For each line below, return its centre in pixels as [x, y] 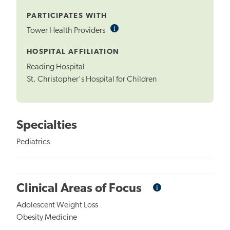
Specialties [47, 126]
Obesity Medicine [47, 218]
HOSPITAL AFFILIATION [73, 52]
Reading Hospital [56, 67]
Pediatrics [33, 142]
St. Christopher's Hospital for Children [92, 79]
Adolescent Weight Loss [57, 205]
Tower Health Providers [67, 31]
